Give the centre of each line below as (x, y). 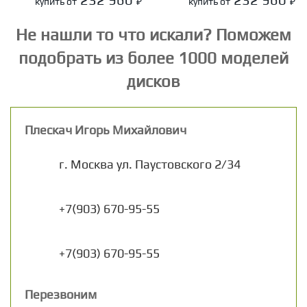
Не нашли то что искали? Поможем (153, 35)
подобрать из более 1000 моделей (153, 58)
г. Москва (86, 164)
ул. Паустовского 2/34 (179, 164)
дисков (153, 81)
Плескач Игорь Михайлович (106, 130)
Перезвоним (61, 294)
